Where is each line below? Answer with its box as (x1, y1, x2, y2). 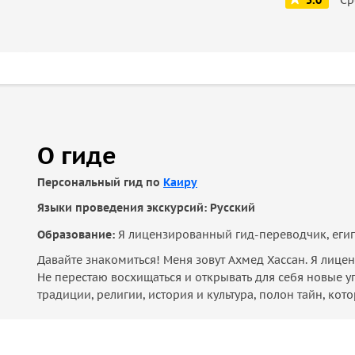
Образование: (37, 227, 118, 242)
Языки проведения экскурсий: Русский (37, 200, 255, 215)
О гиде (37, 139, 116, 170)
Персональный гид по (37, 175, 163, 189)
